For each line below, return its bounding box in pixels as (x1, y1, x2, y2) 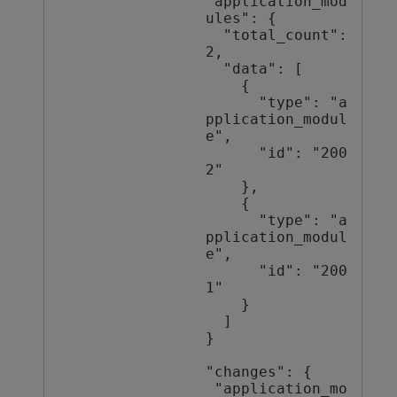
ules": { (205, 11, 276, 27)
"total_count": (205, 27, 223, 44)
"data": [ (205, 61, 223, 78)
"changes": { (205, 364, 312, 381)
